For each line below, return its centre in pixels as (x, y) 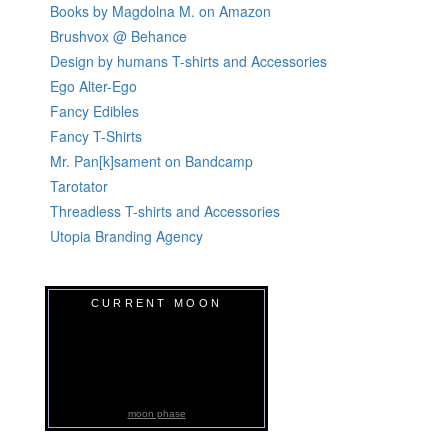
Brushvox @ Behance (118, 35)
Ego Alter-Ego (93, 85)
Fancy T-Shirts (96, 135)
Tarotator (79, 185)
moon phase (156, 414)
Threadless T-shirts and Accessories (165, 210)
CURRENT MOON (156, 302)
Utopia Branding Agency (126, 235)
